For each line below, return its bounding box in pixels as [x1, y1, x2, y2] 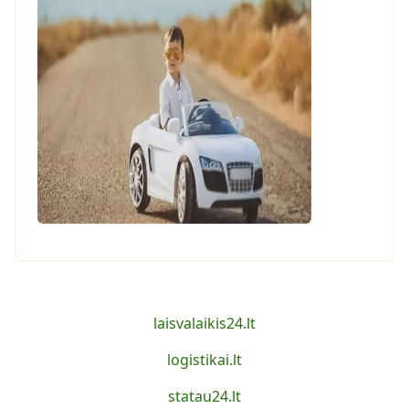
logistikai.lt [167, 350, 242, 370]
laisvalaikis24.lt [153, 313, 256, 333]
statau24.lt [168, 386, 241, 406]
